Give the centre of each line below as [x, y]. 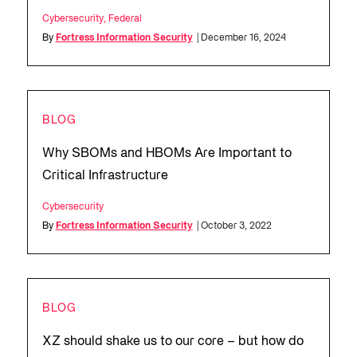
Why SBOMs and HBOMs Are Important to [167, 154]
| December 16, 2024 [241, 38]
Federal [125, 19]
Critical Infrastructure [105, 177]
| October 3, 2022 [234, 226]
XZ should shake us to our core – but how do [173, 342]
